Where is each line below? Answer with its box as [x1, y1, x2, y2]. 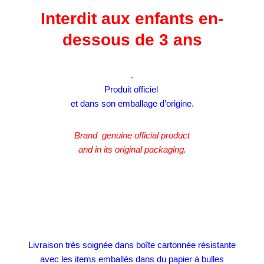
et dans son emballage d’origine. [70, 98, 194, 109]
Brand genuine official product [74, 130, 190, 141]
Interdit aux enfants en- [41, 9, 223, 28]
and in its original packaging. [78, 144, 186, 155]
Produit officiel [104, 84, 160, 95]
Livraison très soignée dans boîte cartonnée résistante [28, 240, 236, 250]
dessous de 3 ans [62, 31, 202, 49]
